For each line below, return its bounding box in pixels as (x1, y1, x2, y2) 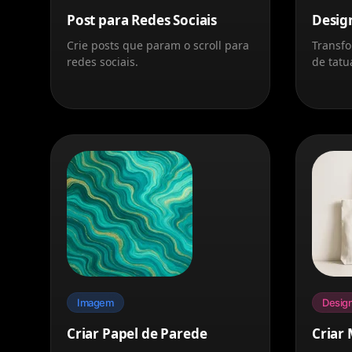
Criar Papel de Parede (67, 324, 207, 343)
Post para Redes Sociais (67, 10, 218, 29)
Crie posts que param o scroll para (67, 37, 249, 53)
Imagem (77, 295, 114, 309)
